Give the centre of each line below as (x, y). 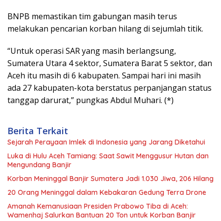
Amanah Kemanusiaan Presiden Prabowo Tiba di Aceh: (98, 206)
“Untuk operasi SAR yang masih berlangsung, (92, 51)
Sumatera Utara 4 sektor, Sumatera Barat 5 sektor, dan (110, 63)
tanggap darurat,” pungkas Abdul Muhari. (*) (91, 100)
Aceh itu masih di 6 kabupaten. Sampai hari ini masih (104, 75)
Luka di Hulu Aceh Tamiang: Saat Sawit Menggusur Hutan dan (108, 156)
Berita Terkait (38, 130)
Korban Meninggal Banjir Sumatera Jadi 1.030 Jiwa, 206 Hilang (110, 178)
